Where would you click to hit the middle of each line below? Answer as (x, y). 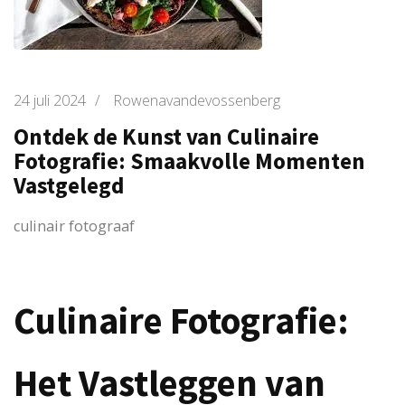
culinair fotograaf (74, 226)
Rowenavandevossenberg (197, 100)
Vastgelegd (69, 185)
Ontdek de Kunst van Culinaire (166, 137)
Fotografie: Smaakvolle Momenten (189, 161)
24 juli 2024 (50, 100)
